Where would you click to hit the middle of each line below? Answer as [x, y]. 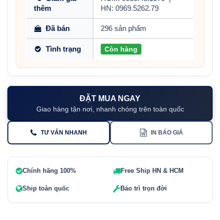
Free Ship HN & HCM [152, 171]
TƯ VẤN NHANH [64, 133]
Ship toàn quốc [46, 189]
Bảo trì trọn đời [144, 189]
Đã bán [58, 29]
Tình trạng [63, 49]
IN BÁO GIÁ [167, 133]
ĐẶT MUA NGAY [110, 99]
